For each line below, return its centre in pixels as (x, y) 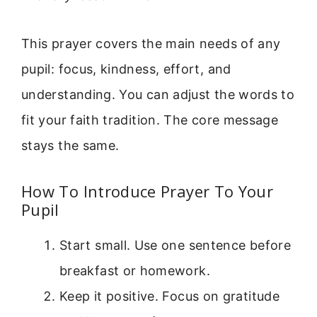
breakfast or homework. (135, 270)
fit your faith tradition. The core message (150, 120)
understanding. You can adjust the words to (158, 95)
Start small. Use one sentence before (175, 245)
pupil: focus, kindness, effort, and (126, 69)
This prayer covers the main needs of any (151, 44)
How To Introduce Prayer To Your (148, 191)
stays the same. (70, 146)
